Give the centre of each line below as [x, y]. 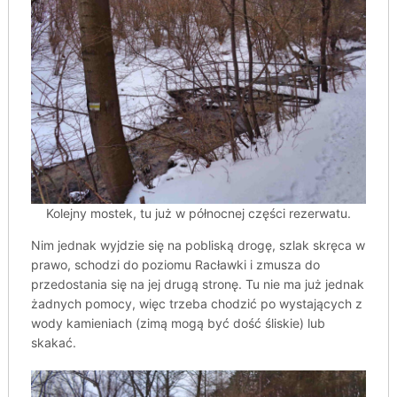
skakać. [53, 342]
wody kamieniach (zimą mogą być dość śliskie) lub [178, 323]
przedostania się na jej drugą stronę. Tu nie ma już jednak [197, 284]
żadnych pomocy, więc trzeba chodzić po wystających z [196, 303]
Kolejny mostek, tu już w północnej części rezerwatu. [198, 213]
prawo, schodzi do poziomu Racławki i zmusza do [175, 264]
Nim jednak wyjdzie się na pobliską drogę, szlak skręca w [198, 245]
